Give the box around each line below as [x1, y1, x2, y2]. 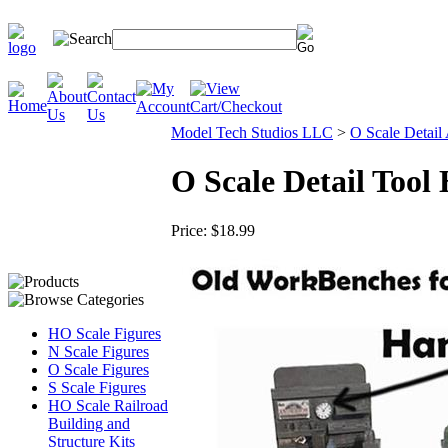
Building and [48, 415, 130, 432]
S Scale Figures [48, 379, 146, 396]
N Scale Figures [48, 343, 149, 360]
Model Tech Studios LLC [171, 124, 333, 141]
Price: [171, 221, 207, 239]
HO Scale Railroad [48, 397, 168, 414]
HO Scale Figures [48, 325, 161, 342]
